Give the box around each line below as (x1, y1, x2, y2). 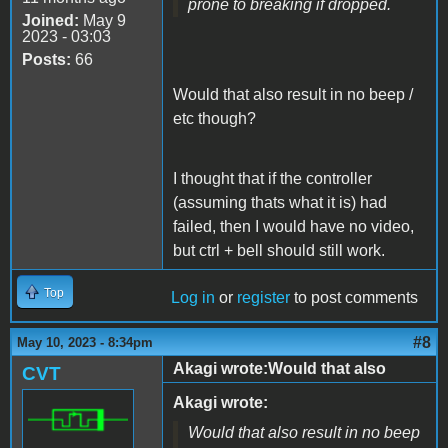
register (237, 288, 290, 306)
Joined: (22, 11, 79, 29)
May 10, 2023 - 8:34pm (17, 334, 153, 350)
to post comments (290, 288, 418, 306)
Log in (171, 288, 215, 306)
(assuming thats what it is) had (173, 193, 387, 211)
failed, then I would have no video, (173, 217, 414, 235)
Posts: (22, 50, 71, 68)
